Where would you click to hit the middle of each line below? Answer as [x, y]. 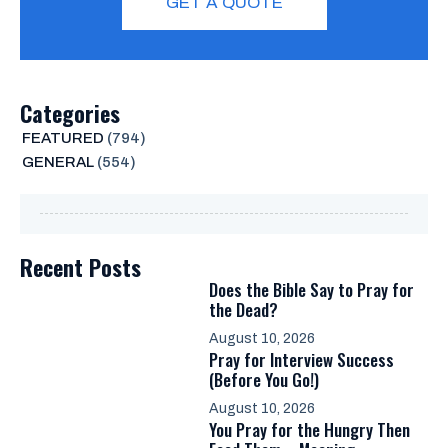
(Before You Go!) [264, 379]
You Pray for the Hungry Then [309, 429]
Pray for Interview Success [301, 359]
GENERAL [57, 161]
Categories [70, 112]
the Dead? [243, 309]
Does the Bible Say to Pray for [311, 289]
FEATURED [62, 137]
